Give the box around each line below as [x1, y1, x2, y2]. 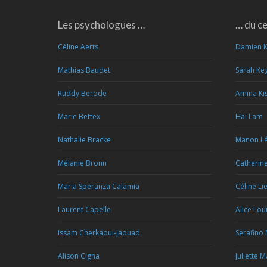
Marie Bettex [58, 111, 100, 122]
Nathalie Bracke [58, 135, 111, 145]
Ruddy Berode [58, 88, 107, 98]
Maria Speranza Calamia [58, 181, 139, 191]
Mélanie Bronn [58, 158, 107, 168]
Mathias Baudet [58, 65, 110, 75]
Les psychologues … [58, 18, 145, 31]
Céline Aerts [58, 42, 98, 52]
